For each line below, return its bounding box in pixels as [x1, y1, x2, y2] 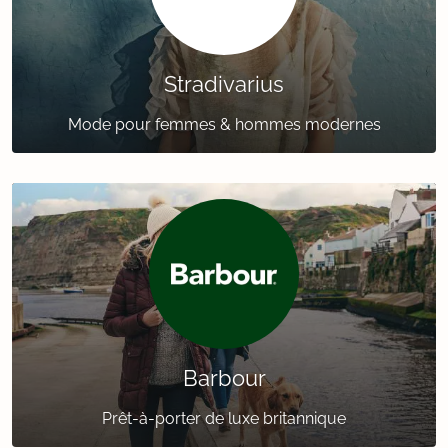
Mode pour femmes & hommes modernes [67, 115, 381, 135]
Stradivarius [164, 71, 284, 98]
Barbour [182, 365, 266, 392]
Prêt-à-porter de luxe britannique [102, 409, 346, 429]
